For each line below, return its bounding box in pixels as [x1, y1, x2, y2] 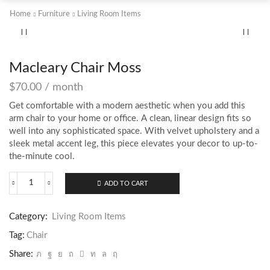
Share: [9, 250, 33, 259]
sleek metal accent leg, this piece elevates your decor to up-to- [9, 139, 258, 148]
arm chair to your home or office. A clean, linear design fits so [9, 113, 251, 123]
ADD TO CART [104, 180, 148, 187]
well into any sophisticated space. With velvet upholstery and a [9, 126, 259, 136]
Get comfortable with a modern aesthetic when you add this [9, 101, 245, 110]
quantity [30, 216, 58, 224]
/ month [45, 81, 83, 93]
